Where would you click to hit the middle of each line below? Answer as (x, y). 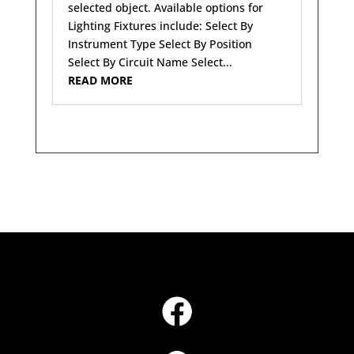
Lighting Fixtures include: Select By (160, 26)
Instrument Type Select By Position (160, 44)
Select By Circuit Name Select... (150, 62)
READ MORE (100, 81)
